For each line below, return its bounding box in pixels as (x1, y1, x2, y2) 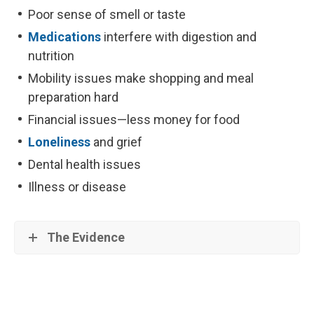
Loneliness (28, 134, 90, 149)
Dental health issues (28, 156, 141, 172)
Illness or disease (28, 179, 126, 194)
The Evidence (47, 229, 125, 245)
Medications (28, 29, 101, 44)
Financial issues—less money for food (28, 111, 240, 127)
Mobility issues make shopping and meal (28, 70, 254, 86)
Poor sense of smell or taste (28, 6, 186, 22)
